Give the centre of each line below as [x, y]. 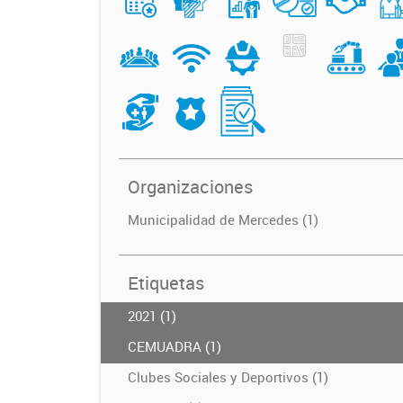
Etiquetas [166, 282]
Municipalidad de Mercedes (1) [223, 219]
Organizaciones [190, 186]
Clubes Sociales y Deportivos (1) [228, 376]
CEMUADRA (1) [175, 346]
